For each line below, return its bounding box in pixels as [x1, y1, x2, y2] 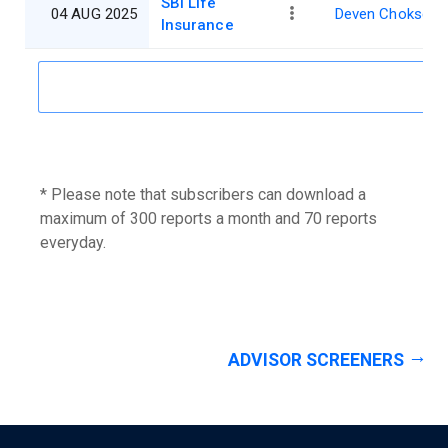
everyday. [40, 233, 106, 253]
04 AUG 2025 [51, 5, 137, 24]
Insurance [161, 16, 234, 35]
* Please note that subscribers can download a [40, 185, 366, 205]
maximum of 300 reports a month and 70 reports [40, 209, 377, 229]
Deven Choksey [335, 5, 437, 24]
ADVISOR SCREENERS [228, 350, 404, 371]
